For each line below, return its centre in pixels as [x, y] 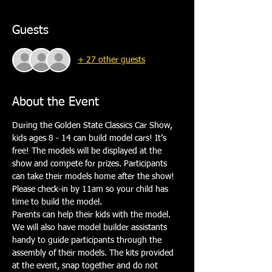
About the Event [56, 102]
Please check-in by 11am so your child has [91, 190]
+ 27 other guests [111, 60]
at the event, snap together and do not [86, 266]
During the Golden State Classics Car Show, [93, 126]
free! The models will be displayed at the [88, 151]
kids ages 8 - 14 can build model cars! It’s [90, 139]
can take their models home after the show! [94, 177]
